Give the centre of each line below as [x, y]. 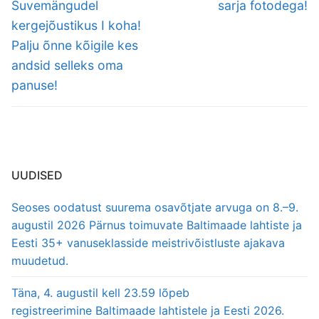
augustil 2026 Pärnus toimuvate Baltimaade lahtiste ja [157, 225]
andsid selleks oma [67, 65]
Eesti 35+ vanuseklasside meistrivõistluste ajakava [148, 242]
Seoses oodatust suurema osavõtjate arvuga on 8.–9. [155, 207]
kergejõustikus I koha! [76, 25]
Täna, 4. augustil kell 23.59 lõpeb [100, 292]
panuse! [35, 85]
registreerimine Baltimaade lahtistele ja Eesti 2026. [148, 310]
